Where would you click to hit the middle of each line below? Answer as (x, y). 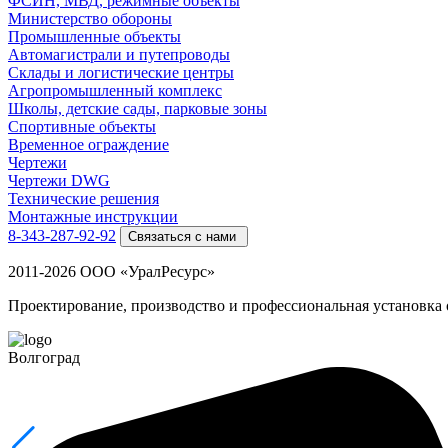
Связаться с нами (182, 236)
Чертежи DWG (59, 180)
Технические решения (83, 198)
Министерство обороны (90, 18)
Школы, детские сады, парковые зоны (137, 108)
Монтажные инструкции (93, 216)
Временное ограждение (88, 144)
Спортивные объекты (82, 126)
